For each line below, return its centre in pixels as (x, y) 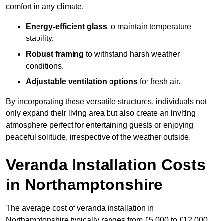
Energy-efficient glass (66, 27)
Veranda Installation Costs (106, 165)
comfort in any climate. (45, 7)
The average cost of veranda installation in (80, 208)
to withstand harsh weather (132, 54)
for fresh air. (159, 82)
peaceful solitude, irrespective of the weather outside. (98, 137)
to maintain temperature (149, 27)
